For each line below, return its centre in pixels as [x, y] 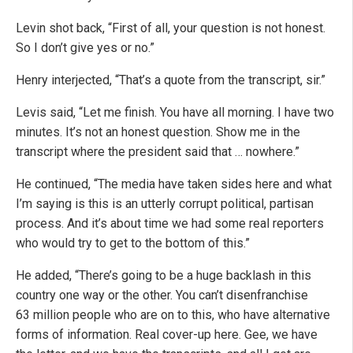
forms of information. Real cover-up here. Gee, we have [167, 335]
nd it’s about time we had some [162, 224]
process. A [45, 224]
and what [307, 184]
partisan [292, 204]
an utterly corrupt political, [197, 204]
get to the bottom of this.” [180, 243]
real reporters [286, 224]
